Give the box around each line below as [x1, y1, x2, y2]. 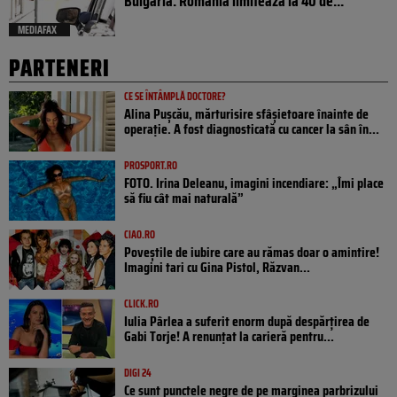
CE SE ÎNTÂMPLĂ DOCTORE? [124, 88, 226, 105]
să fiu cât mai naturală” [124, 187, 244, 210]
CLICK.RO [124, 295, 159, 313]
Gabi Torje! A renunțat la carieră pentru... [124, 325, 334, 348]
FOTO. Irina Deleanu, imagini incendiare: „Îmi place [124, 172, 384, 195]
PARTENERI [9, 50, 110, 87]
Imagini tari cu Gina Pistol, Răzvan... [124, 256, 310, 279]
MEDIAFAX [18, 21, 57, 39]
